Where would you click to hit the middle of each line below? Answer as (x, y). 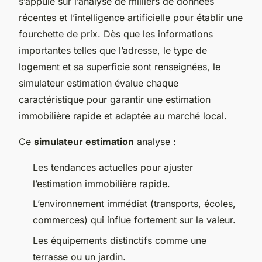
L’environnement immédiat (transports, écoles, (134, 204)
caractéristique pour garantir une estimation (115, 99)
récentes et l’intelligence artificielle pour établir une (131, 17)
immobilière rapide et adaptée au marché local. (123, 116)
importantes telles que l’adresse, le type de (113, 50)
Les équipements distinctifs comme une (120, 240)
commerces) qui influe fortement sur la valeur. (134, 220)
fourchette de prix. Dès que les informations (116, 34)
